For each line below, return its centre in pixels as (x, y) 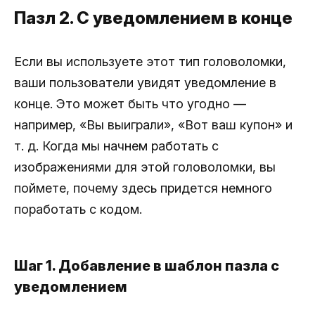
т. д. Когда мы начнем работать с (116, 146)
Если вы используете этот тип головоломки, (150, 62)
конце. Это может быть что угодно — (130, 104)
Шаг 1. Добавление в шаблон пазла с (147, 266)
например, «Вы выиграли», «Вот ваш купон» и (153, 125)
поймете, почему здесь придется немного (143, 188)
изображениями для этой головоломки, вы (145, 167)
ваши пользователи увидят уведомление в (145, 83)
